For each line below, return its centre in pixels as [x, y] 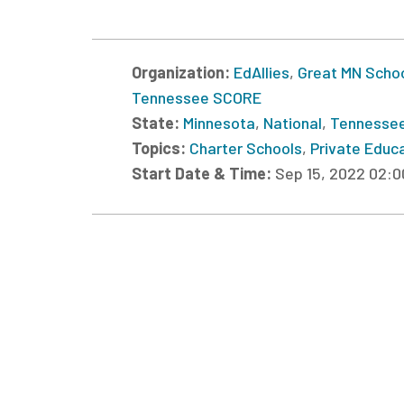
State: [157, 122]
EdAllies [262, 72]
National [293, 122]
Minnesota [219, 122]
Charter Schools [246, 147]
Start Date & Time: [203, 173]
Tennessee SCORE [197, 97]
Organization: [183, 72]
